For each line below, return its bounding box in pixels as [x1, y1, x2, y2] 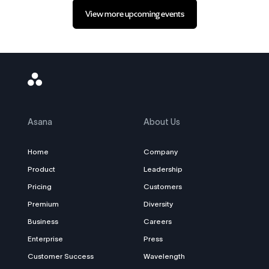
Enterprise [28, 235, 63, 243]
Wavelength [144, 252, 185, 261]
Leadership [144, 165, 183, 174]
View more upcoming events [85, 9, 184, 20]
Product [28, 165, 55, 174]
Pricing [28, 183, 52, 191]
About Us [144, 117, 180, 127]
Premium [28, 200, 59, 208]
